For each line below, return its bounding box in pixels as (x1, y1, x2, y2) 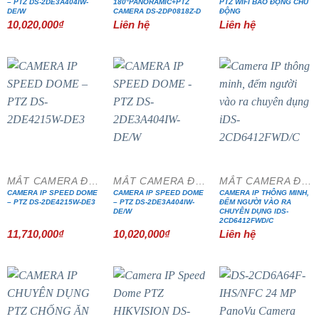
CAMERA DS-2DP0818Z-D (113, 7, 202, 16)
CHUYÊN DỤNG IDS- (219, 207, 289, 216)
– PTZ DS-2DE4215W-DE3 (6, 198, 95, 206)
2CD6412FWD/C (219, 216, 274, 225)
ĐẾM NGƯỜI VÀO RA (219, 198, 292, 206)
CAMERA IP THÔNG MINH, (219, 189, 310, 197)
